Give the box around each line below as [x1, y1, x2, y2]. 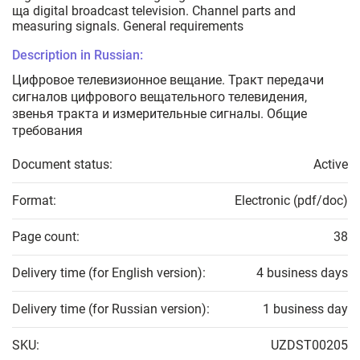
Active [313, 157, 348, 173]
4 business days [256, 265, 348, 281]
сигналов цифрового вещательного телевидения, [12, 89, 307, 105]
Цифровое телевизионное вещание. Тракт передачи [12, 72, 324, 88]
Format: [12, 193, 56, 209]
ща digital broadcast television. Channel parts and [12, 3, 296, 19]
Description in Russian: [12, 47, 143, 63]
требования [12, 123, 83, 139]
